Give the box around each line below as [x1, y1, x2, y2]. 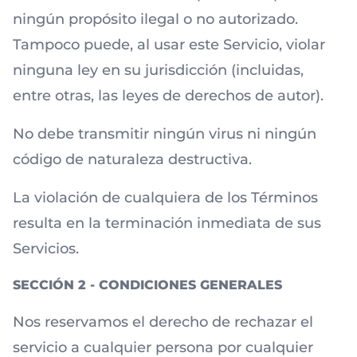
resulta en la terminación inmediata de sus [13, 214, 321, 232]
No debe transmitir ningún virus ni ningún [13, 125, 316, 143]
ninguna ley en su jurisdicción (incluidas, [13, 61, 304, 79]
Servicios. [13, 240, 79, 257]
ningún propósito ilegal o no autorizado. [13, 10, 298, 28]
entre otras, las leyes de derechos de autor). [13, 87, 324, 104]
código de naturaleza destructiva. [13, 151, 252, 168]
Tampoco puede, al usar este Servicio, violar [13, 36, 325, 53]
